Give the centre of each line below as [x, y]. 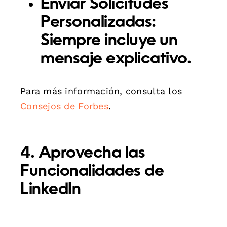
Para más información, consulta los [101, 91]
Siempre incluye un [109, 41]
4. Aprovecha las [83, 153]
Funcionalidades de [92, 172]
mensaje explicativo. [116, 59]
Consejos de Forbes [64, 106]
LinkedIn [51, 190]
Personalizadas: [98, 23]
